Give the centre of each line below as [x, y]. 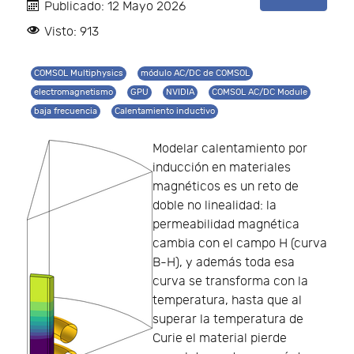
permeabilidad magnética [226, 225]
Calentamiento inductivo [165, 111]
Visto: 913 [72, 32]
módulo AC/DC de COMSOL [195, 73]
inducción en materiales [222, 168]
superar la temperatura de [228, 320]
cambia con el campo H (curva [240, 244]
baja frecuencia [66, 111]
